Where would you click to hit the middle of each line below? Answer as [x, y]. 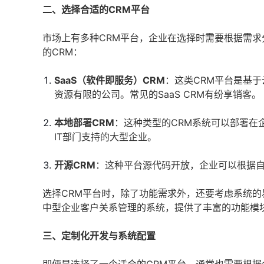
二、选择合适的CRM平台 [96, 9]
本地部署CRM [84, 123]
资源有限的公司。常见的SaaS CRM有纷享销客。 [158, 94]
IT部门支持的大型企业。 [105, 137]
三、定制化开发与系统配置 [99, 236]
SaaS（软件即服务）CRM [110, 80]
